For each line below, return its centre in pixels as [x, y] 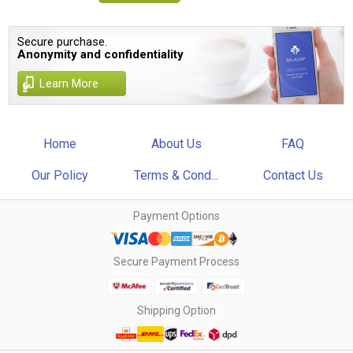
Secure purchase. [63, 42]
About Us [176, 144]
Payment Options [176, 216]
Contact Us [293, 175]
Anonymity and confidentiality [101, 54]
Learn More [69, 84]
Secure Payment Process [176, 262]
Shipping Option [176, 310]
